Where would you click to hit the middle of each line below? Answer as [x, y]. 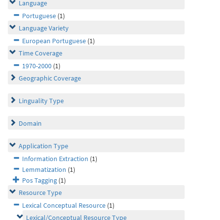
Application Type [43, 146]
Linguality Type [41, 101]
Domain [30, 123]
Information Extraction [55, 159]
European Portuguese [54, 41]
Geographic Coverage [50, 78]
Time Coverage [41, 53]
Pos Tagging [40, 180]
